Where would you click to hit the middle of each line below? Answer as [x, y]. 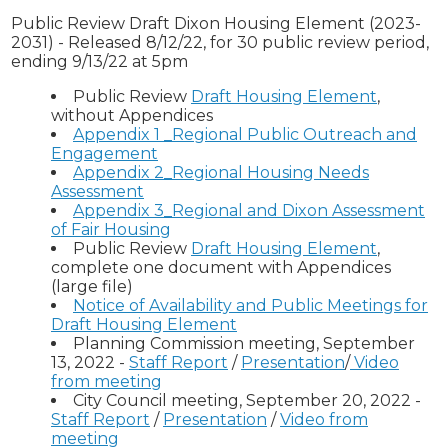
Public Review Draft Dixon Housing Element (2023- [216, 24]
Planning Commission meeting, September [244, 344]
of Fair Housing [111, 230]
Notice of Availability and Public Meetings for [250, 306]
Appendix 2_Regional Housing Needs [221, 173]
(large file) [92, 287]
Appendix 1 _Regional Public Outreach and [245, 135]
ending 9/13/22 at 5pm [99, 62]
